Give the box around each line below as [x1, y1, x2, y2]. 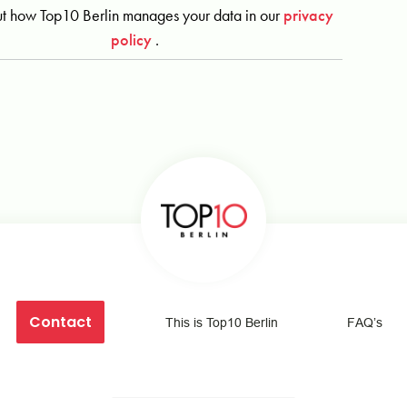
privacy [283, 5, 333, 25]
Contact [29, 312, 92, 333]
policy [110, 29, 155, 50]
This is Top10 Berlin [165, 315, 278, 331]
